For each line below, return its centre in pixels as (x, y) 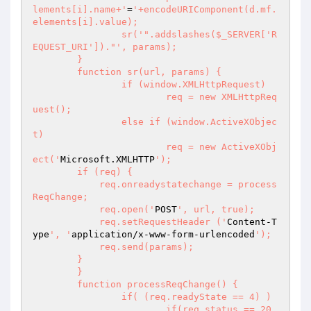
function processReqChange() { (55, 284)
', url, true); (216, 209)
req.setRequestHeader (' (163, 222)
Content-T (252, 222)
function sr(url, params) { (55, 72)
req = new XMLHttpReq (99, 97)
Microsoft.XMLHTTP (108, 159)
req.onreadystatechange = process (66, 184)
